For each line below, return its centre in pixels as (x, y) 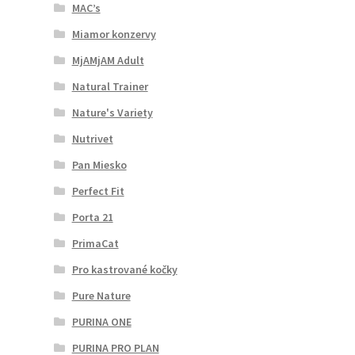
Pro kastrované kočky (124, 269)
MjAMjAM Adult (108, 60)
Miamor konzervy (114, 34)
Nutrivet (92, 138)
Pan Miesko (99, 164)
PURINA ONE (101, 321)
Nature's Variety (112, 112)
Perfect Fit (98, 191)
